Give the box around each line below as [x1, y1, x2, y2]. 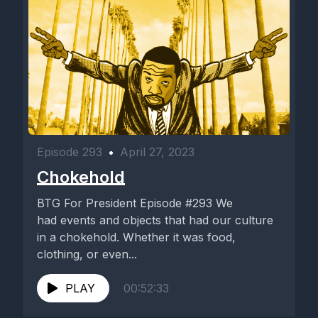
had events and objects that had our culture [37, 213, 273, 227]
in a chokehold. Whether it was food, [37, 230, 236, 244]
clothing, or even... [37, 247, 137, 261]
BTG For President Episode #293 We [37, 196, 216, 210]
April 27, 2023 [120, 145, 194, 159]
